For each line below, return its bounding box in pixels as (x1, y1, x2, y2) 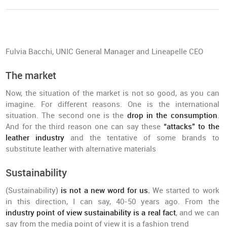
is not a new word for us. (61, 186, 150, 195)
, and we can (175, 208, 219, 217)
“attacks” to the (164, 122, 219, 131)
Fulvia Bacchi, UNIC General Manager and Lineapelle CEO (6, 47, 204, 56)
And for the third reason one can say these (6, 122, 164, 131)
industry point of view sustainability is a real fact (6, 208, 176, 217)
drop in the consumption (127, 111, 217, 120)
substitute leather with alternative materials (6, 144, 157, 154)
